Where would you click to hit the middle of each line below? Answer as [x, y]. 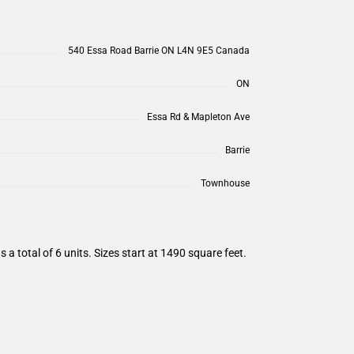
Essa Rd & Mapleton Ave [198, 117]
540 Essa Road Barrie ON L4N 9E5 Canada [159, 50]
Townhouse [225, 183]
